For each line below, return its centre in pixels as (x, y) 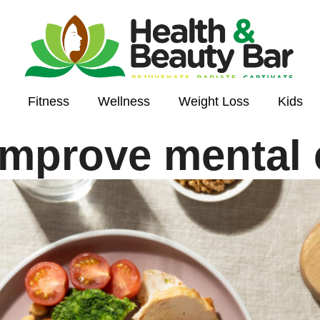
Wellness (124, 101)
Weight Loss (214, 101)
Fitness (49, 101)
